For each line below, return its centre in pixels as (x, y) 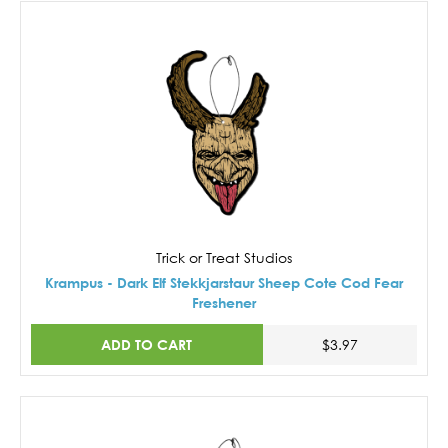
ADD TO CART (147, 344)
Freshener (224, 302)
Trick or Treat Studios (224, 257)
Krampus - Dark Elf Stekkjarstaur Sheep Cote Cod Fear (224, 282)
